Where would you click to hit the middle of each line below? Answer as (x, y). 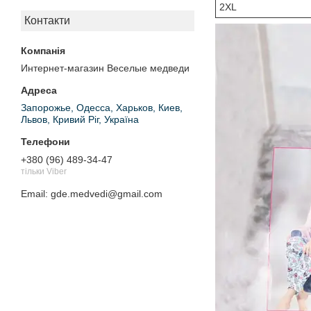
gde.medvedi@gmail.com (107, 194)
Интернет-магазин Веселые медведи (105, 68)
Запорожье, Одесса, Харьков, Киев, (102, 108)
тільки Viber (44, 172)
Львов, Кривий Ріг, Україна (80, 120)
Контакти (47, 21)
